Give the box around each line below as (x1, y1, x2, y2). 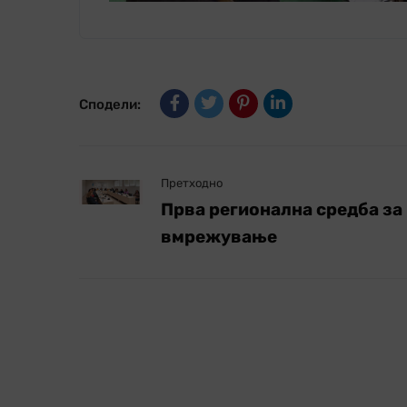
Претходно (161, 175, 223, 190)
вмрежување (161, 225, 277, 247)
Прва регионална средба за (161, 198, 402, 220)
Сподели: (79, 95, 141, 113)
